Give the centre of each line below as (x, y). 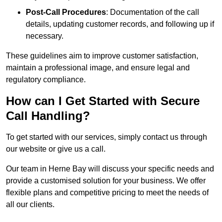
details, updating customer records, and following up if (120, 24)
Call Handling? (48, 116)
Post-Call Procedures (66, 12)
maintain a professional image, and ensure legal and (98, 68)
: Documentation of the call (153, 12)
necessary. (45, 36)
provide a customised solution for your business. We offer (106, 181)
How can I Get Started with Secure (103, 101)
